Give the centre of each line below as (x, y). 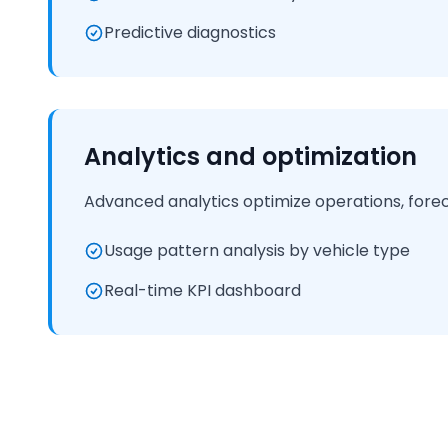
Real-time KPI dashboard (202, 290)
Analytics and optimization (250, 156)
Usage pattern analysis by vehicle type (257, 250)
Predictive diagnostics (190, 32)
